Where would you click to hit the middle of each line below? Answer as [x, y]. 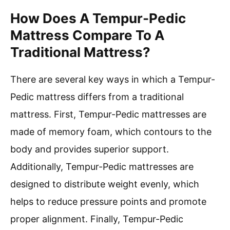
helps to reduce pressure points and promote [108, 202]
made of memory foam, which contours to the [111, 132]
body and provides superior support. [90, 149]
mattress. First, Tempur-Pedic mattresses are [108, 114]
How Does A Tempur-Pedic [98, 18]
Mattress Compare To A [87, 35]
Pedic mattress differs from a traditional [97, 97]
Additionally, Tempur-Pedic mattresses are [102, 167]
